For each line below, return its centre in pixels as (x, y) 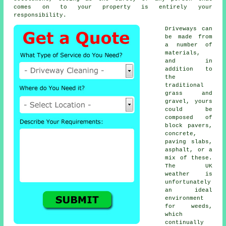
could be (189, 110)
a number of (189, 45)
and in (189, 61)
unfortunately (188, 182)
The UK (189, 166)
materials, (183, 53)
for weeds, (189, 207)
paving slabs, (189, 142)
